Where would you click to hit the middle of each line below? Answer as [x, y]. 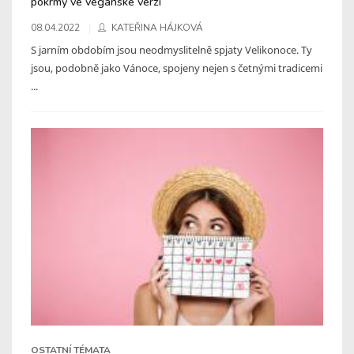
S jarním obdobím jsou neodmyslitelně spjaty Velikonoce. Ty [171, 49]
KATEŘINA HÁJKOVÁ [157, 27]
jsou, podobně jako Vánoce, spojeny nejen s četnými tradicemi [177, 68]
